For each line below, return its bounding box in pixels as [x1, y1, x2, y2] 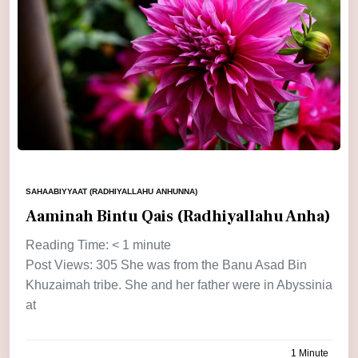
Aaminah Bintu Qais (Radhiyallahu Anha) [26, 206, 331, 228]
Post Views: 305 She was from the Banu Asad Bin [26, 258, 307, 272]
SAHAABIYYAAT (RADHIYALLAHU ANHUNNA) [26, 187, 197, 197]
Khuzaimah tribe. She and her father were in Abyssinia [26, 278, 332, 292]
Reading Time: [26, 238, 112, 253]
